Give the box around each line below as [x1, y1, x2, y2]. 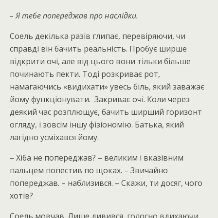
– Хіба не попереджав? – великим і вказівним [10, 152, 183, 163]
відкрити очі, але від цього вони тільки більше [10, 56, 191, 67]
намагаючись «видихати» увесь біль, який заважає [10, 81, 204, 92]
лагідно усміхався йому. [10, 132, 99, 143]
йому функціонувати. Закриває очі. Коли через [10, 94, 190, 105]
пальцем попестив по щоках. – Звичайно [10, 165, 168, 176]
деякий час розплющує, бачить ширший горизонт [10, 107, 202, 117]
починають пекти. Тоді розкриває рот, [10, 69, 160, 79]
